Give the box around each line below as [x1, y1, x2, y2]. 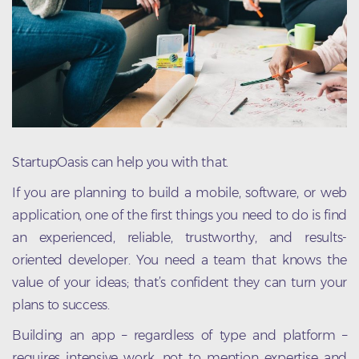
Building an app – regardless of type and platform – [12, 328, 347, 344]
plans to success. [12, 297, 110, 313]
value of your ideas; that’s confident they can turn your [12, 275, 347, 291]
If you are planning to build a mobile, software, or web [12, 185, 347, 201]
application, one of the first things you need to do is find [12, 208, 347, 224]
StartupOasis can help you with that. [12, 155, 228, 171]
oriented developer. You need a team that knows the [12, 252, 347, 268]
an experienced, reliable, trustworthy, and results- [12, 230, 347, 246]
